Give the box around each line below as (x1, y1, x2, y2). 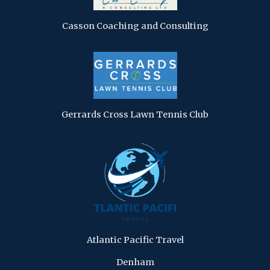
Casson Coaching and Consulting (61, 20, 209, 31)
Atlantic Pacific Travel (86, 234, 184, 245)
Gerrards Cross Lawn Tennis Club (61, 108, 209, 120)
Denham (116, 256, 154, 268)
